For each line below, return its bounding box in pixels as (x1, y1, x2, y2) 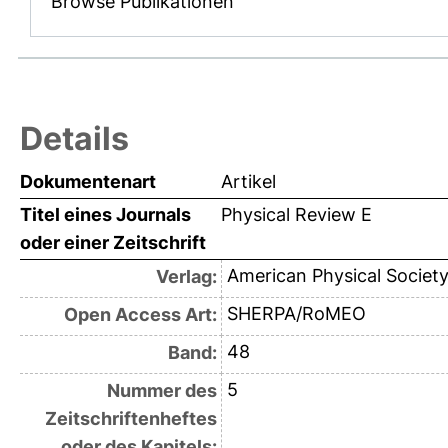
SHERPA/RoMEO (226, 302, 366, 324)
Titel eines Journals (20, 203, 191, 225)
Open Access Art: (63, 303, 217, 325)
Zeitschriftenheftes (44, 407, 217, 429)
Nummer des (106, 379, 217, 401)
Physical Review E (221, 203, 372, 225)
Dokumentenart (20, 170, 156, 192)
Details (20, 118, 129, 158)
